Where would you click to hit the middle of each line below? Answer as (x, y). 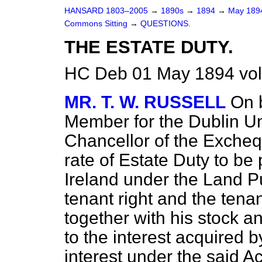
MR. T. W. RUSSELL (145, 102)
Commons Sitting (97, 24)
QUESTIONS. (166, 24)
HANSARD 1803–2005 (106, 11)
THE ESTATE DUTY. (149, 47)
